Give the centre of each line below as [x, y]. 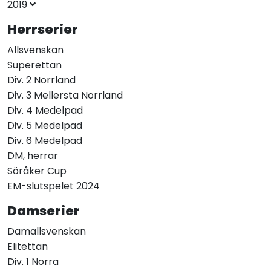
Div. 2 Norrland [41, 80]
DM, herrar [33, 156]
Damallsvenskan [47, 232]
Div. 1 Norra [33, 262]
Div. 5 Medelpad [45, 126]
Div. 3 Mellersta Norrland [65, 96]
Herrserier [43, 30]
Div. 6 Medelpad [45, 141]
